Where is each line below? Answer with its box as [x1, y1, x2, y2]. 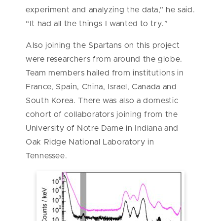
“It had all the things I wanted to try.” [26, 19, 168, 28]
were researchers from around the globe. [26, 55, 183, 63]
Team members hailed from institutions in [26, 69, 184, 77]
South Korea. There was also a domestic [26, 96, 179, 105]
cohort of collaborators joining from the [26, 110, 178, 118]
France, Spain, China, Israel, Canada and [26, 82, 177, 91]
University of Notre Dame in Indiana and [26, 124, 179, 132]
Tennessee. [26, 151, 68, 160]
